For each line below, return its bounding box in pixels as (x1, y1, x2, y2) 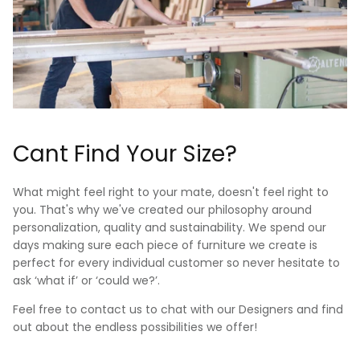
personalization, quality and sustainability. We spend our (13, 219, 326, 236)
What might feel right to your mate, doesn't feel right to (13, 184, 329, 201)
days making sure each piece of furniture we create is (13, 237, 317, 254)
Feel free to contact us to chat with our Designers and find (13, 301, 343, 318)
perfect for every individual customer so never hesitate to (13, 255, 340, 272)
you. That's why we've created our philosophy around (13, 202, 312, 219)
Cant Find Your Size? (13, 138, 237, 170)
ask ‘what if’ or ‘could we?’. (13, 272, 160, 289)
